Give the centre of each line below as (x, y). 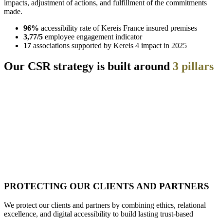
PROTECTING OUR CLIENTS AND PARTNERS (107, 186)
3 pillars (193, 66)
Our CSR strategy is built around (87, 66)
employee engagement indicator (92, 36)
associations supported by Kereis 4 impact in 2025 (109, 45)
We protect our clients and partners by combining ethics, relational (105, 205)
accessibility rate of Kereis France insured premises (119, 28)
